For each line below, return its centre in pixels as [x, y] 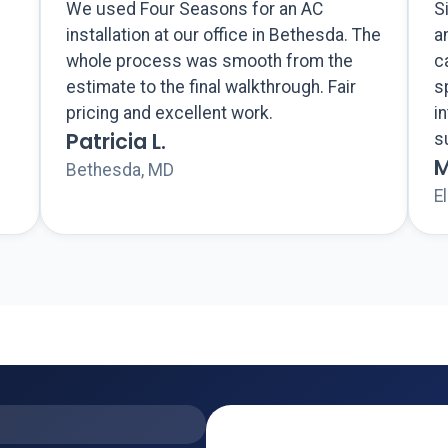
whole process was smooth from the [210, 61]
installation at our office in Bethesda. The [224, 35]
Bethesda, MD [120, 170]
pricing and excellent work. [170, 113]
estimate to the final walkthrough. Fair [211, 87]
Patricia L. [116, 142]
